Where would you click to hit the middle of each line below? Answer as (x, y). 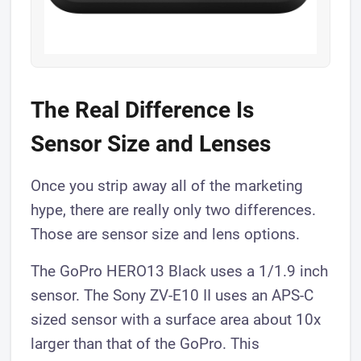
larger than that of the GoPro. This (145, 344)
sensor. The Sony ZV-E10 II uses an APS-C (172, 296)
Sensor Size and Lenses (151, 144)
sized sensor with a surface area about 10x (176, 320)
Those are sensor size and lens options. (166, 234)
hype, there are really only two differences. (174, 210)
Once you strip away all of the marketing (167, 186)
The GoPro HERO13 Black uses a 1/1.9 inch (180, 272)
